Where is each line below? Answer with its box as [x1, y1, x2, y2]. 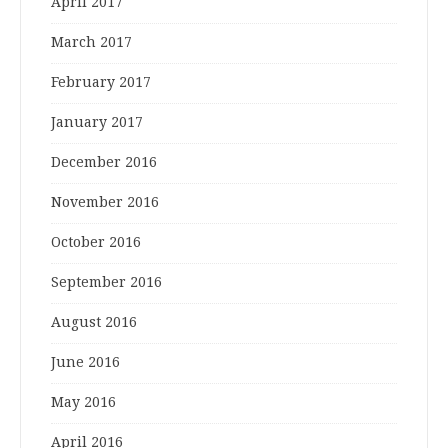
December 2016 [51, 154, 157, 171]
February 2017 [51, 74, 151, 91]
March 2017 [51, 34, 132, 51]
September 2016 [51, 274, 162, 291]
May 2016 [51, 394, 116, 411]
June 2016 [51, 354, 120, 371]
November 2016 [51, 194, 159, 211]
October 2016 [51, 234, 141, 251]
